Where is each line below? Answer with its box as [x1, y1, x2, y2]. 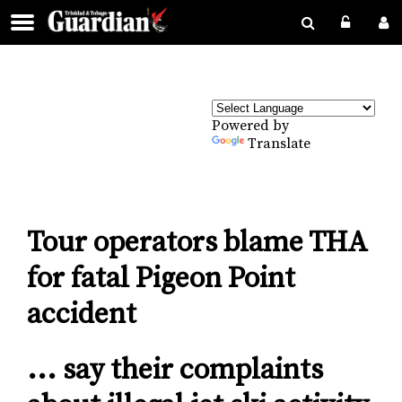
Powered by [212, 117, 289, 135]
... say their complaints [27, 352, 323, 389]
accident [27, 297, 136, 334]
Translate [248, 135, 310, 153]
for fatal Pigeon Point [27, 261, 295, 298]
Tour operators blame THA [27, 225, 368, 262]
